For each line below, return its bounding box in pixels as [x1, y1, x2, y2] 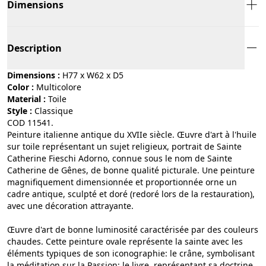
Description [7, 41, 62, 55]
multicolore [44, 81, 81, 93]
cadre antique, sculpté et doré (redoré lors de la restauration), [7, 188, 255, 199]
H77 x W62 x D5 [62, 69, 123, 81]
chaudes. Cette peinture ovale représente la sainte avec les [7, 235, 243, 247]
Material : [7, 93, 46, 104]
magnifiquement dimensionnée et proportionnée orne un [7, 176, 237, 188]
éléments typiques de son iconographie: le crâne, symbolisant [7, 247, 255, 259]
